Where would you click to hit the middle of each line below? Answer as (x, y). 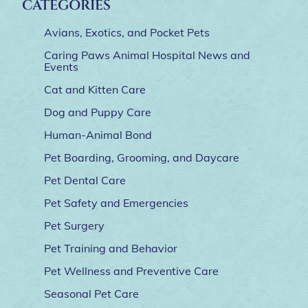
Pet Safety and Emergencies (116, 203)
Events (61, 67)
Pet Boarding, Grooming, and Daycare (142, 158)
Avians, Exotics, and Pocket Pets (127, 33)
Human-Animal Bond (98, 135)
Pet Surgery (74, 226)
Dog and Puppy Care (98, 112)
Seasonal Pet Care (91, 294)
